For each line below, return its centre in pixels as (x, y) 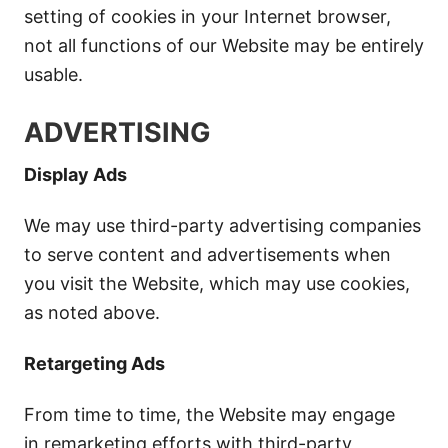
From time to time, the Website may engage (209, 414)
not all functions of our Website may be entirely (224, 45)
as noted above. (92, 312)
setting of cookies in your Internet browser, (207, 16)
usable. (53, 74)
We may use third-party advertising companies (222, 225)
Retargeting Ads (94, 363)
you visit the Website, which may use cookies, (217, 283)
